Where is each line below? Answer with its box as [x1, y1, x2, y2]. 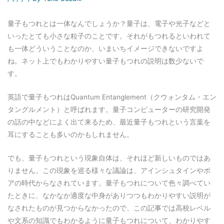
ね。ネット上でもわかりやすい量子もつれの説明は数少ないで [7, 56, 203, 65]
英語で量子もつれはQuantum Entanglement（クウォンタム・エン [7, 92, 216, 101]
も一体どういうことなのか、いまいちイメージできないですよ [7, 44, 203, 52]
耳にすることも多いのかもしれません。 [7, 130, 133, 138]
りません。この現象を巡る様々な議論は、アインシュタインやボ [7, 166, 210, 174]
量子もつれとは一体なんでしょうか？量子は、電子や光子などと [7, 19, 210, 27]
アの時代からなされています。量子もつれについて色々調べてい [7, 178, 210, 187]
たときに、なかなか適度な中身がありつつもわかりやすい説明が [7, 191, 210, 199]
